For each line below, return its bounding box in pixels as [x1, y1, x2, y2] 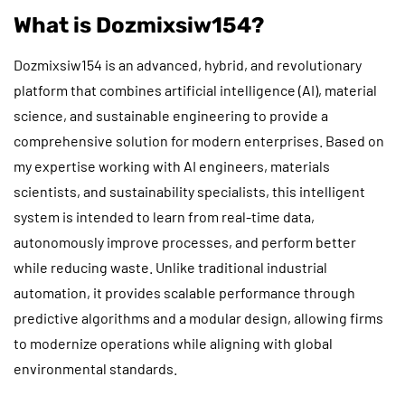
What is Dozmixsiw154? [14, 12, 264, 38]
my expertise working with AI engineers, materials [14, 156, 330, 174]
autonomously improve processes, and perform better [14, 232, 356, 250]
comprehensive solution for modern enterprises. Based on [14, 131, 384, 149]
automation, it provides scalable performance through [14, 283, 355, 301]
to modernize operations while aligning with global [14, 334, 333, 352]
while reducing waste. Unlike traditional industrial [14, 258, 327, 276]
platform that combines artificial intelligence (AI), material [14, 80, 377, 99]
